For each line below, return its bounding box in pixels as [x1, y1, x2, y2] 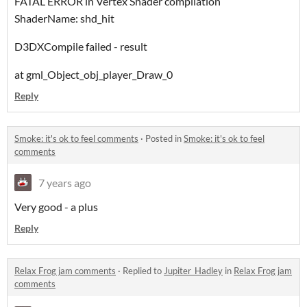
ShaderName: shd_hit [14, 11, 114, 25]
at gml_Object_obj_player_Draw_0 [14, 67, 173, 81]
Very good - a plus [14, 199, 98, 213]
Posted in [145, 132, 184, 144]
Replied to [123, 265, 164, 276]
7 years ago [38, 175, 91, 189]
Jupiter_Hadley [164, 265, 223, 276]
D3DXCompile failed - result [14, 39, 147, 53]
